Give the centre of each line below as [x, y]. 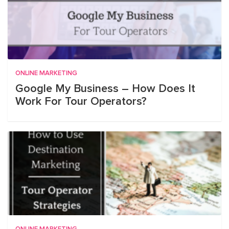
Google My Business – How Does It [105, 89]
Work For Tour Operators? [81, 102]
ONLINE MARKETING [46, 73]
